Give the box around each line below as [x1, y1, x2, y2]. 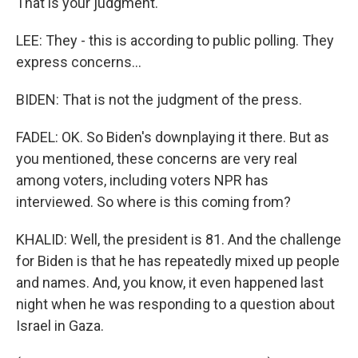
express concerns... [16, 54, 141, 70]
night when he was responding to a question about [16, 296, 335, 312]
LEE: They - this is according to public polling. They [16, 32, 334, 49]
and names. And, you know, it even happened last [16, 274, 324, 291]
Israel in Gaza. [16, 317, 104, 334]
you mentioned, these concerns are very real [16, 150, 297, 167]
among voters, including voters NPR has [16, 172, 268, 189]
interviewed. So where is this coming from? [16, 193, 291, 210]
